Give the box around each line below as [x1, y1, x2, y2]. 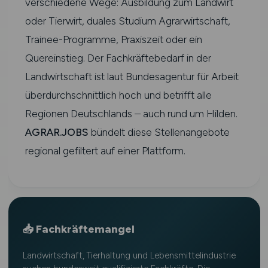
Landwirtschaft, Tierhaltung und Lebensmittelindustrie [22, 250, 236, 261]
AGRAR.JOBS [25, 126, 89, 138]
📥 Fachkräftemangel [22, 223, 135, 236]
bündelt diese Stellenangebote [88, 126, 230, 138]
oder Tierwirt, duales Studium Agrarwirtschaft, [25, 14, 230, 27]
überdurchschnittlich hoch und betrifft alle [25, 89, 212, 101]
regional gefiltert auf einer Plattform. [25, 144, 185, 157]
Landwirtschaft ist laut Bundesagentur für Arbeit [25, 70, 239, 83]
